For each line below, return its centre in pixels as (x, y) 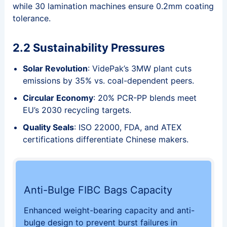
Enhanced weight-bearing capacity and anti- (109, 211)
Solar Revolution (55, 69)
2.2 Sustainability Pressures (88, 47)
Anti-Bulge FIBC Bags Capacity (98, 190)
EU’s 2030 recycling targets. (77, 110)
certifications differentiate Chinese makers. (105, 140)
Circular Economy (58, 98)
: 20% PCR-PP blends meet (145, 98)
